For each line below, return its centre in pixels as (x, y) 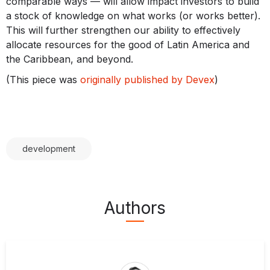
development (49, 148)
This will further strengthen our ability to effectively (123, 30)
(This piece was (43, 79)
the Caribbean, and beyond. (70, 59)
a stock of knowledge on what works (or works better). (133, 15)
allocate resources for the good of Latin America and (128, 44)
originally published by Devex (147, 79)
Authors (135, 208)
